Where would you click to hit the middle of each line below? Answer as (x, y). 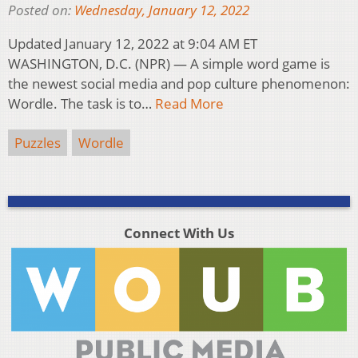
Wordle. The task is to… (82, 103)
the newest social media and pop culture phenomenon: (179, 83)
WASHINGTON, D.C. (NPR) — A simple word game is (169, 63)
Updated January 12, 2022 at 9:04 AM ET (133, 43)
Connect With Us (179, 233)
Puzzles (38, 142)
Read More (189, 103)
